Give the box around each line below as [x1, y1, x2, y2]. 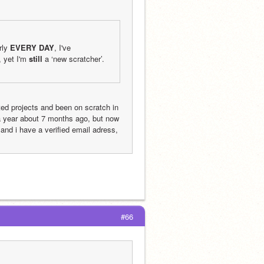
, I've [54, 42, 71, 53]
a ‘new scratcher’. [42, 53, 104, 64]
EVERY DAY [10, 42, 54, 53]
